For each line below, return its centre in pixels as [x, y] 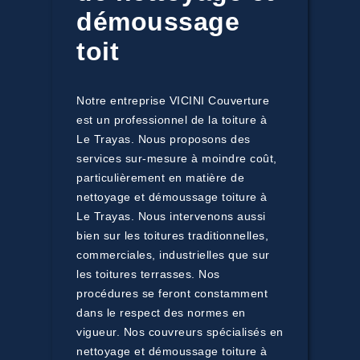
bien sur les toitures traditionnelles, [172, 235]
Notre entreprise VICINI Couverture [173, 100]
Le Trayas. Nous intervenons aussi [171, 216]
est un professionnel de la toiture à [172, 120]
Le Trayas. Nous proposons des [164, 139]
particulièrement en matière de [160, 178]
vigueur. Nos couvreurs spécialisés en [180, 332]
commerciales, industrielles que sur [173, 255]
